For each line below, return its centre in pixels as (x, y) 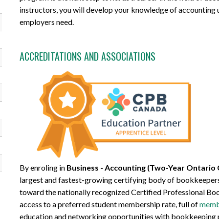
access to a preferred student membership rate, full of (109, 204)
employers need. (46, 22)
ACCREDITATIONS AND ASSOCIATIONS (87, 56)
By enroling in (43, 167)
